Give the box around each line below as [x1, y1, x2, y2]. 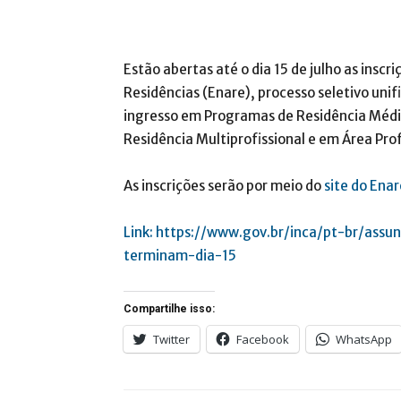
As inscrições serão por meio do [124, 177, 324, 194]
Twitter [153, 331, 190, 347]
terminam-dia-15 [124, 247, 236, 264]
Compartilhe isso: [124, 303, 215, 315]
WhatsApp [336, 331, 392, 347]
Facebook [236, 331, 289, 347]
